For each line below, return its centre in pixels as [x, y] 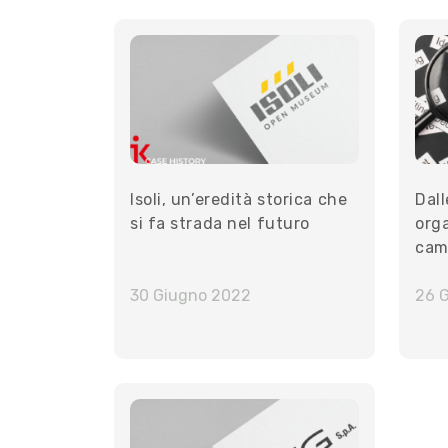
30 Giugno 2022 [190, 296]
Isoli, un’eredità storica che [239, 200]
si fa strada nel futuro [220, 224]
